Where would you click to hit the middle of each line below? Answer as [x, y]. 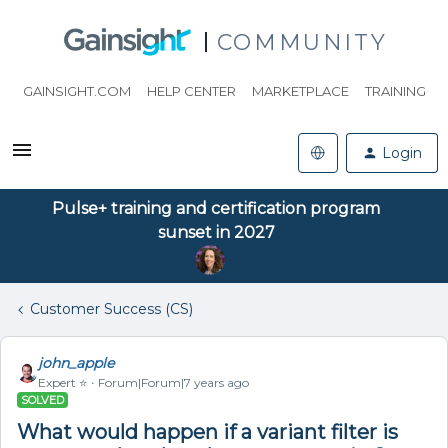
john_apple [76, 363]
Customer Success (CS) [111, 309]
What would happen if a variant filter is [207, 432]
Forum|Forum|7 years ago [173, 382]
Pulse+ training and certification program [216, 208]
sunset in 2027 [216, 232]
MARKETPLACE [300, 91]
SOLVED [42, 400]
